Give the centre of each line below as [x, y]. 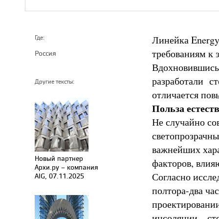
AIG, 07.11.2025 [59, 176]
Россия [45, 53]
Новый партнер [59, 158]
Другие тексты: [55, 82]
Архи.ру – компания [66, 167]
